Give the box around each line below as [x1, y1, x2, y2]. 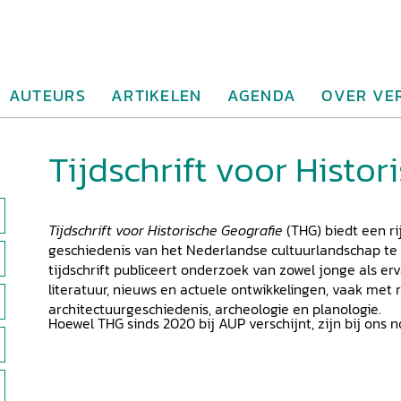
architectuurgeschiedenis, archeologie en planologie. [48, 298, 381, 320]
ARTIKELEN [110, 83, 202, 107]
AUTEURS [8, 83, 86, 107]
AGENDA [226, 83, 297, 107]
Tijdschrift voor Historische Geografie [48, 219, 283, 241]
